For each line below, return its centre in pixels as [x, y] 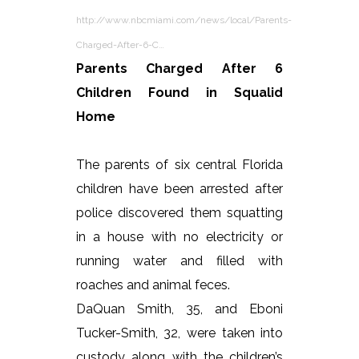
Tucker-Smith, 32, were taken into [179, 333]
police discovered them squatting [179, 213]
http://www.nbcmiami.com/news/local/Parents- [184, 20]
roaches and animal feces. [153, 285]
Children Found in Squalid [179, 93]
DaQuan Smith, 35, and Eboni [179, 309]
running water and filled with [179, 261]
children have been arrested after [179, 189]
